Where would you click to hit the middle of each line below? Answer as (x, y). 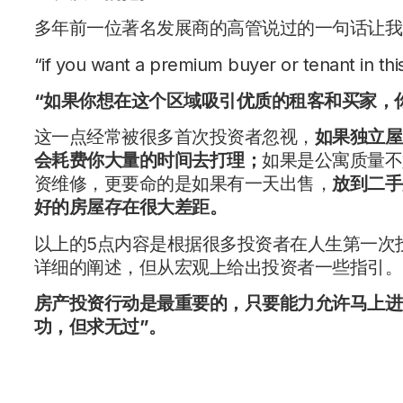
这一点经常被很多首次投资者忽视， (174, 137)
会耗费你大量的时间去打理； (148, 161)
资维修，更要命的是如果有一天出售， (183, 184)
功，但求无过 (86, 327)
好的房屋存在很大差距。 (130, 207)
